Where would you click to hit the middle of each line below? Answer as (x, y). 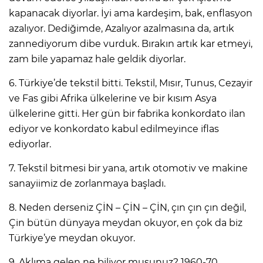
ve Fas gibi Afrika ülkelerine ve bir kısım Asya (113, 99)
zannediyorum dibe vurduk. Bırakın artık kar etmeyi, (131, 44)
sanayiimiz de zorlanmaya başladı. (87, 184)
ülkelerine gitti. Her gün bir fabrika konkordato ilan (127, 114)
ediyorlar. (30, 144)
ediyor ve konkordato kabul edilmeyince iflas (114, 129)
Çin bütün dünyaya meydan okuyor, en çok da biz (126, 223)
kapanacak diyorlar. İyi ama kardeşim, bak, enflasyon (131, 14)
